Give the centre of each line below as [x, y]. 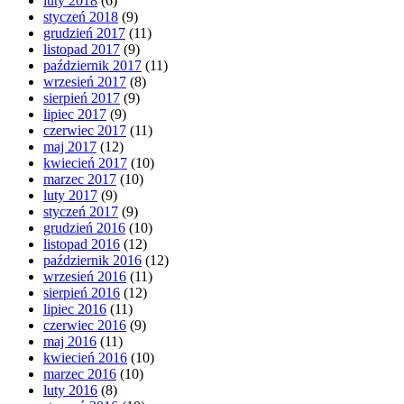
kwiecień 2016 [85, 357]
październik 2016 [92, 260]
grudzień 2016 [84, 227]
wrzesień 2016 [85, 276]
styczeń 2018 [81, 16]
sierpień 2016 [82, 292]
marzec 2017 [80, 179]
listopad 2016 [82, 243]
